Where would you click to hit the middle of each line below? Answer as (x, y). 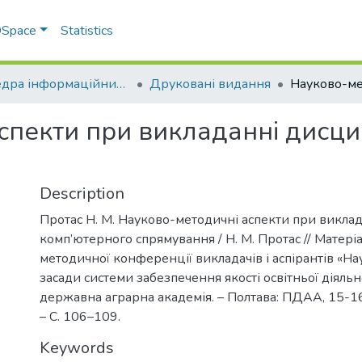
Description (82, 194)
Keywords (77, 348)
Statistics (87, 31)
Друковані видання (210, 84)
